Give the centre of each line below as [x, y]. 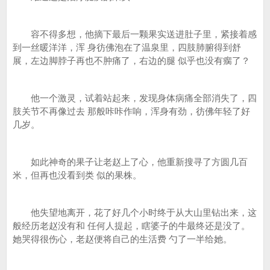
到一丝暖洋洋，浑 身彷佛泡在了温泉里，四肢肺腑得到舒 [127, 47]
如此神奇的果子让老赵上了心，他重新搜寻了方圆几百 [130, 162]
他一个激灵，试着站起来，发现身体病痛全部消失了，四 [135, 98]
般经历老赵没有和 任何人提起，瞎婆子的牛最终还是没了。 [131, 226]
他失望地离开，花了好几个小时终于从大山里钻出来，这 [135, 212]
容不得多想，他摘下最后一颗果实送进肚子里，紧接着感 [135, 34]
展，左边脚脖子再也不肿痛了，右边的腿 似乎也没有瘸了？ [131, 61]
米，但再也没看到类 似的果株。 [77, 175]
